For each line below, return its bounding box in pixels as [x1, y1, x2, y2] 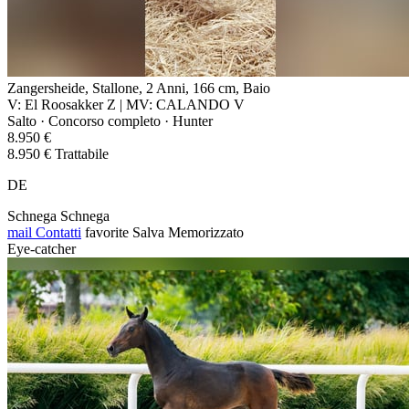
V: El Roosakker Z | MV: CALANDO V [7, 96, 245, 112]
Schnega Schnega [7, 207, 110, 224]
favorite [85, 224, 129, 240]
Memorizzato [168, 224, 244, 240]
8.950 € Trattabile [7, 145, 109, 162]
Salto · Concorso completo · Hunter [7, 112, 213, 129]
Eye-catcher [7, 240, 76, 257]
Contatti [32, 224, 81, 240]
